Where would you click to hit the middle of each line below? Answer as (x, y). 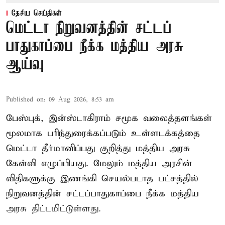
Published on (25, 100)
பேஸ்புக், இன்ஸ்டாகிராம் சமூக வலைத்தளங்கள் (109, 119)
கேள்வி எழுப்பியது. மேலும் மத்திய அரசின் (99, 164)
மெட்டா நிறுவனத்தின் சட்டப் (89, 29)
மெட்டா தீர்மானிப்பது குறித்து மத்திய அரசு (98, 149)
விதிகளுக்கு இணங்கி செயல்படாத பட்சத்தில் (102, 179)
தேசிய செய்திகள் (37, 14)
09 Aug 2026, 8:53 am (81, 100)
